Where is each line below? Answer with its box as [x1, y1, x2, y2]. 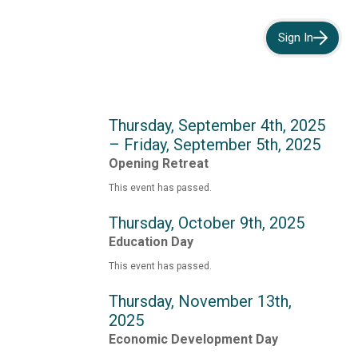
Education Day [108, 233, 193, 249]
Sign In [277, 30, 313, 46]
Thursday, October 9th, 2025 [108, 213, 304, 233]
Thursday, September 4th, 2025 [108, 115, 325, 135]
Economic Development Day [108, 331, 278, 347]
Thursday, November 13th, [108, 291, 292, 311]
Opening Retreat [108, 155, 209, 171]
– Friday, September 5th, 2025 [108, 134, 320, 154]
